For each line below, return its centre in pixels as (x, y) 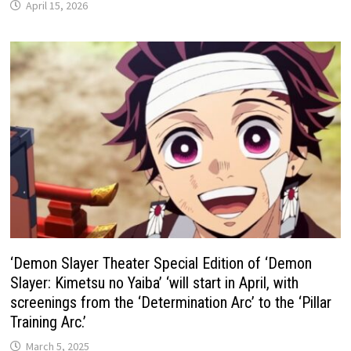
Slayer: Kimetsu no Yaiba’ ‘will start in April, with (155, 282)
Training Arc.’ (49, 322)
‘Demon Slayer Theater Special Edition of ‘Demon (161, 263)
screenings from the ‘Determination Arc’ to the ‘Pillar (171, 302)
